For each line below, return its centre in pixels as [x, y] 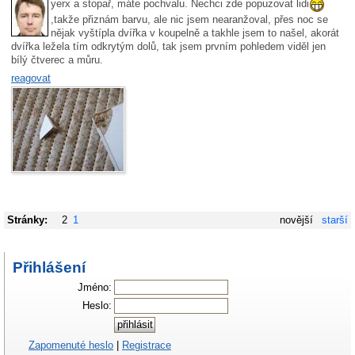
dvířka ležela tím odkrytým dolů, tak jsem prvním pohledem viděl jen [168, 46]
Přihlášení [49, 267]
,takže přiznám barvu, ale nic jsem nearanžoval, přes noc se [189, 19]
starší [335, 220]
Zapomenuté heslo [71, 345]
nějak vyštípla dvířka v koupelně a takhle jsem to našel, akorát [195, 32]
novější [296, 220]
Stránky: [27, 220]
